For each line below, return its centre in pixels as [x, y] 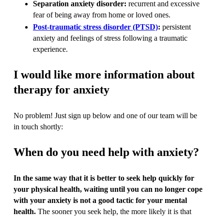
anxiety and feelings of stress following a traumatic [110, 38]
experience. [50, 49]
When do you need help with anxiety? [106, 152]
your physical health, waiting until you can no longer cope [108, 189]
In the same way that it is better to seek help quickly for [104, 178]
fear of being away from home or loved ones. [102, 15]
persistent [177, 27]
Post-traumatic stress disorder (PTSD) [95, 27]
